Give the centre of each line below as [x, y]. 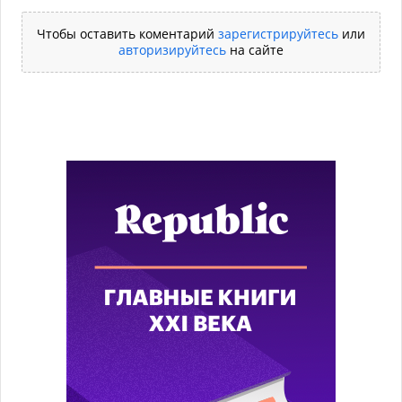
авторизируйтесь [172, 50]
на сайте [255, 50]
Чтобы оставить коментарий [127, 34]
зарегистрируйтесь [278, 34]
